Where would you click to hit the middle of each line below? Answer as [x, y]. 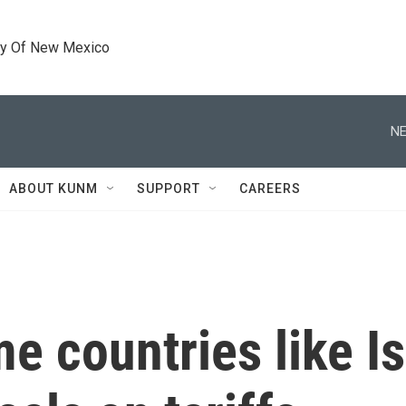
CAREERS [270, 188]
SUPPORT [169, 188]
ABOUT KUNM [53, 188]
